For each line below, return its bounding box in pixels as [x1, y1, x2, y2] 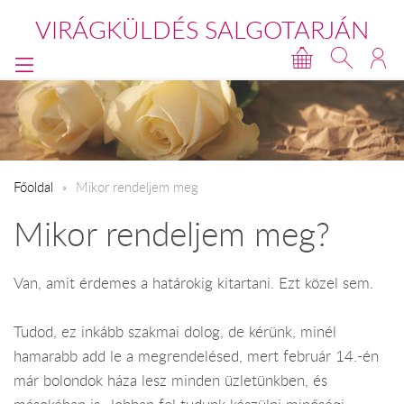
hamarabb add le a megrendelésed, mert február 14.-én [14, 346, 379, 367]
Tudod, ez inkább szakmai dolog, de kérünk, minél [14, 322, 336, 343]
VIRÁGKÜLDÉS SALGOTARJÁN [35, 14, 369, 46]
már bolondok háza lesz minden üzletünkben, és [14, 371, 327, 391]
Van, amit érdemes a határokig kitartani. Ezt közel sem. [14, 272, 373, 293]
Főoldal [14, 177, 53, 196]
